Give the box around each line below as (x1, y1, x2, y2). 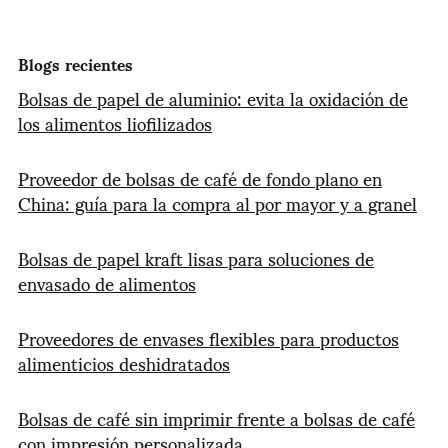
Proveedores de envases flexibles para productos (17, 311, 399, 365)
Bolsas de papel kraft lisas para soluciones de (17, 231, 374, 285)
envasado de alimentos (17, 256, 196, 310)
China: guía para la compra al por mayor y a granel (17, 176, 417, 230)
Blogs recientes (17, 40, 133, 88)
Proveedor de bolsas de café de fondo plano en (17, 151, 382, 205)
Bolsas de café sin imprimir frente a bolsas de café (17, 391, 415, 445)
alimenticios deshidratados (17, 336, 230, 390)
